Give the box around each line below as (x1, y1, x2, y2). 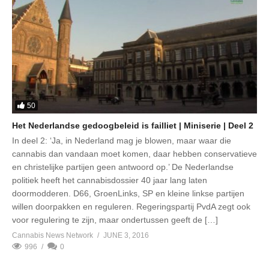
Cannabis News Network (12, 231, 93, 240)
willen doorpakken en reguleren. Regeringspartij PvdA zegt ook (12, 202, 250, 212)
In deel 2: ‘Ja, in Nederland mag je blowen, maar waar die (12, 136, 231, 146)
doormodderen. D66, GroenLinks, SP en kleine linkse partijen (12, 189, 244, 199)
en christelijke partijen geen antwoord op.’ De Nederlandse (12, 162, 234, 172)
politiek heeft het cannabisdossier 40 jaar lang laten (12, 175, 207, 186)
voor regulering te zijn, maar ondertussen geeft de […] (12, 215, 218, 225)
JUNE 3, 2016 (103, 231, 149, 240)
